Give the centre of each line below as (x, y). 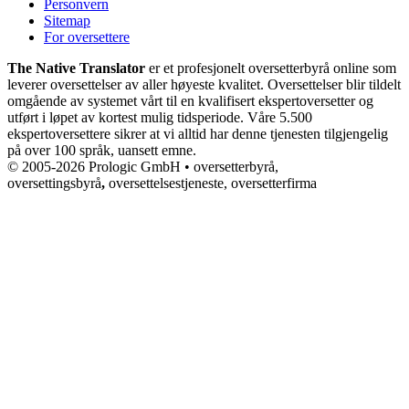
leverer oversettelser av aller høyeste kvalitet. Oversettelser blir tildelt (204, 84)
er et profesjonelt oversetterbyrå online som (271, 68)
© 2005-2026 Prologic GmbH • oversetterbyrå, (143, 166)
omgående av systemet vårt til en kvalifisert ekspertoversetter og (190, 100)
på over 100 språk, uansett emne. (102, 150)
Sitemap (67, 20)
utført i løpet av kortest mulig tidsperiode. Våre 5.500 (160, 117)
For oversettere (87, 37)
